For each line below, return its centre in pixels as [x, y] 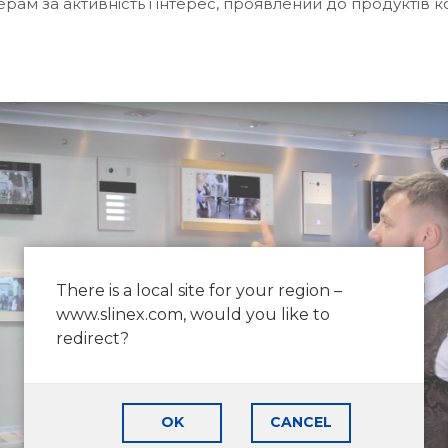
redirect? [92, 338]
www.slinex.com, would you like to [193, 314]
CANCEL [301, 422]
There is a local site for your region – [199, 290]
